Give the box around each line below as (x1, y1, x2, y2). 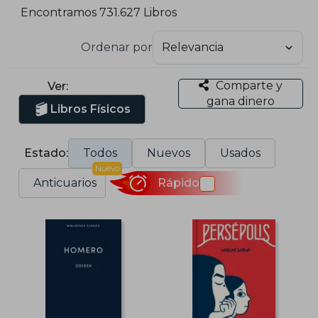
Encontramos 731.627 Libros (21, 6, 177, 20)
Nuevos (147, 146, 191, 160)
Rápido (157, 176, 199, 190)
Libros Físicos (50, 102, 131, 116)
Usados (220, 146, 261, 160)
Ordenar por (80, 40, 153, 54)
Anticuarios (33, 175, 97, 190)
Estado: (24, 146, 69, 160)
